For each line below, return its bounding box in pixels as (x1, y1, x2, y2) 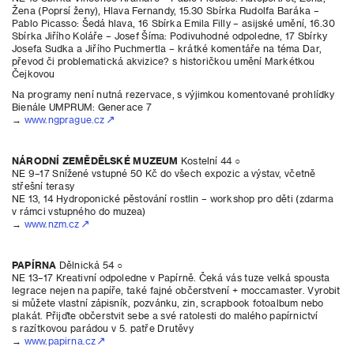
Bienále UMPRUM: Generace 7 (12, 101, 153, 112)
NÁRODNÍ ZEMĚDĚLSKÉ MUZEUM (12, 155, 179, 166)
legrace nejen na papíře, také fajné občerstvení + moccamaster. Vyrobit (12, 284, 341, 296)
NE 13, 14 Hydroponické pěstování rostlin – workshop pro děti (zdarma (12, 193, 333, 204)
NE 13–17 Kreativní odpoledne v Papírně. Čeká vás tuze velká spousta (12, 272, 330, 283)
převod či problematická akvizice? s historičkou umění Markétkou (12, 55, 315, 66)
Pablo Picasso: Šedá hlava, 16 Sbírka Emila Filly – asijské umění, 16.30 (12, 17, 335, 28)
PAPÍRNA (12, 259, 57, 270)
